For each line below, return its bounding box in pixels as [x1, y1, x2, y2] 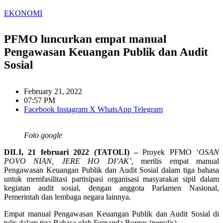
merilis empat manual [133, 157, 220, 166]
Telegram [133, 105, 163, 114]
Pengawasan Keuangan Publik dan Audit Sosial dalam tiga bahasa [4, 166, 219, 175]
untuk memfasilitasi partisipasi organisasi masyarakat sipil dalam [4, 175, 219, 184]
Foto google [24, 131, 62, 140]
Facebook [24, 105, 55, 114]
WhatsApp [98, 105, 131, 114]
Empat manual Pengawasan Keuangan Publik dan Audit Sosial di [4, 210, 219, 219]
